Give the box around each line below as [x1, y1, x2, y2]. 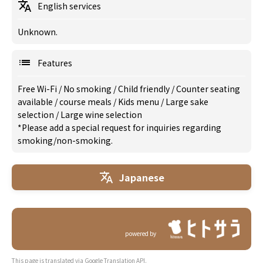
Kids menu [118, 96, 161, 107]
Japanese [119, 170, 164, 184]
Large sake [166, 96, 208, 107]
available [18, 96, 55, 107]
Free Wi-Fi [18, 83, 59, 95]
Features [38, 57, 72, 69]
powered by [124, 229, 156, 238]
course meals [59, 96, 113, 107]
